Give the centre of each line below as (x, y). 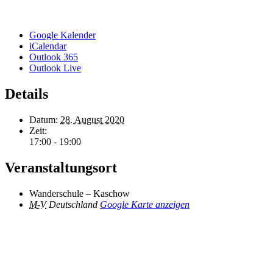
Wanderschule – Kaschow (80, 193)
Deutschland (73, 204)
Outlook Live (55, 68)
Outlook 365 (54, 57)
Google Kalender (62, 35)
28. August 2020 (92, 119)
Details (27, 94)
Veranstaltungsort (61, 167)
